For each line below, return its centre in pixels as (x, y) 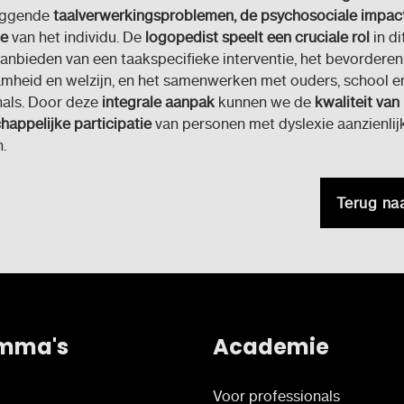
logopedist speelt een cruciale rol (257, 37)
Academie (271, 346)
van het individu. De (76, 37)
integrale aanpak (158, 101)
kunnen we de (264, 101)
